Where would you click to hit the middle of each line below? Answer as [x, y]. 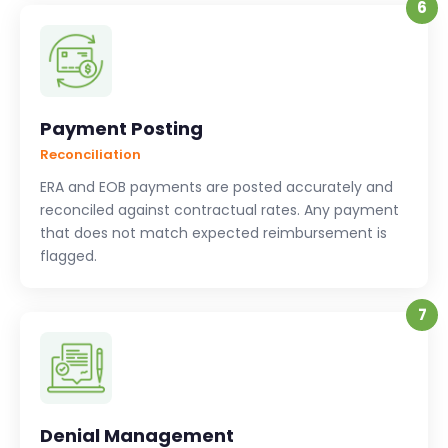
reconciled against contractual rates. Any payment [219, 210]
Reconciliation [90, 155]
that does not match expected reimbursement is [213, 233]
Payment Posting [121, 129]
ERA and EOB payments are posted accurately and [216, 187]
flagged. [68, 256]
